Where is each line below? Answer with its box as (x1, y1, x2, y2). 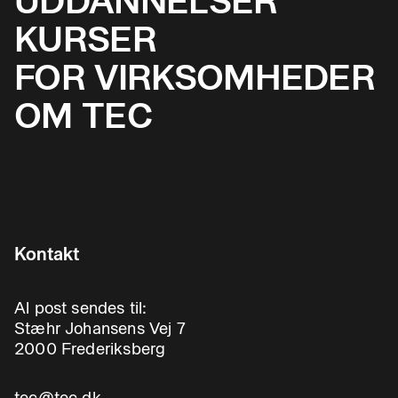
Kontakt (14, 243, 79, 265)
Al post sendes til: (14, 298, 147, 318)
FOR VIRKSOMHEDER (14, 55, 376, 99)
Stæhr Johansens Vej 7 (14, 318, 186, 338)
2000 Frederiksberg (14, 338, 166, 359)
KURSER (14, 17, 156, 60)
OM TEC (14, 93, 152, 137)
